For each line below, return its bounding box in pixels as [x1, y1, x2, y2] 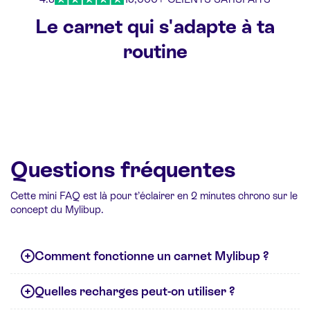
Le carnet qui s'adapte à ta [35, 15, 275, 37]
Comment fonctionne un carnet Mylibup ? [35, 248, 269, 263]
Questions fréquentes [10, 156, 235, 182]
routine [122, 39, 188, 62]
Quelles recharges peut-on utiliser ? [35, 283, 235, 298]
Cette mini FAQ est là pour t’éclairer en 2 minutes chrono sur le [10, 189, 298, 201]
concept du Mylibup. [10, 203, 104, 215]
